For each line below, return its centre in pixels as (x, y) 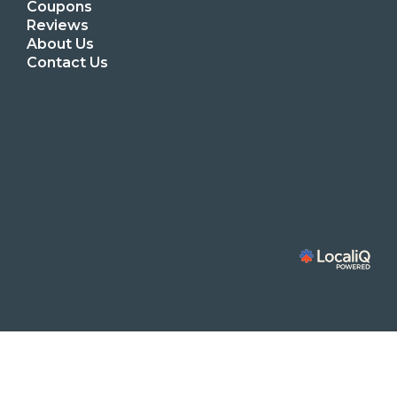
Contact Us (67, 62)
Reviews (58, 25)
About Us (60, 44)
